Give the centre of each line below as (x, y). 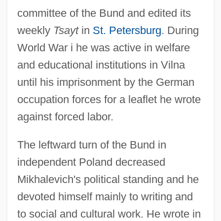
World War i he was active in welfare (103, 47)
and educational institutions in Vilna (101, 65)
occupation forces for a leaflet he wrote (109, 99)
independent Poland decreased (91, 162)
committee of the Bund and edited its (104, 13)
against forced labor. (65, 116)
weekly (35, 30)
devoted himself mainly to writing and (105, 196)
